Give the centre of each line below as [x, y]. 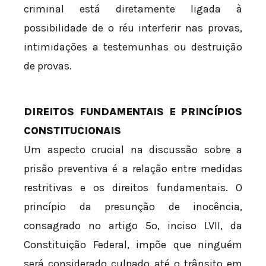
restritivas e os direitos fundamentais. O [133, 188]
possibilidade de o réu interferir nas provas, [133, 28]
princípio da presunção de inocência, [133, 207]
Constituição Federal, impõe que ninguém [133, 245]
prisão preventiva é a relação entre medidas [133, 169]
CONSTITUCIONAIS [72, 131]
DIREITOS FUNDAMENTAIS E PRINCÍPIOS [133, 112]
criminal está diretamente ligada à [133, 9]
